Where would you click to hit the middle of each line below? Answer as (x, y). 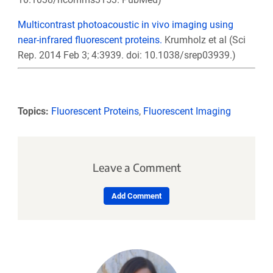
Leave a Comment (136, 168)
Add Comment (136, 196)
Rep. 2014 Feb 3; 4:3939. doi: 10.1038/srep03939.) (126, 55)
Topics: (33, 111)
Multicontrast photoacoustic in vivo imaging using (125, 24)
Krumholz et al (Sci (204, 40)
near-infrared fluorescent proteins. (90, 40)
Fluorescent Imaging (187, 111)
